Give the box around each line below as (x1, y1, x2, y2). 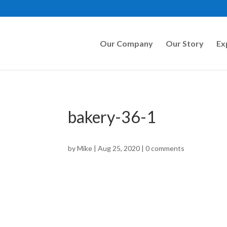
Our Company (99, 38, 153, 48)
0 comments (145, 143, 185, 153)
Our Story (165, 38, 204, 48)
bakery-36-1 (68, 107, 157, 127)
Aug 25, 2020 (98, 143, 140, 153)
